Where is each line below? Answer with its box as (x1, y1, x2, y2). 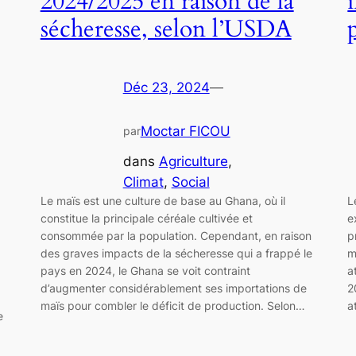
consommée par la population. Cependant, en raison (40, 229, 311, 243)
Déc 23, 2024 (122, 79, 210, 95)
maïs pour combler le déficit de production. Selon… (40, 299, 305, 313)
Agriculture (158, 153, 228, 170)
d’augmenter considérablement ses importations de (40, 281, 307, 296)
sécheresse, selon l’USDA (40, 14, 292, 46)
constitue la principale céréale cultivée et (40, 211, 253, 226)
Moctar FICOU (140, 122, 230, 139)
